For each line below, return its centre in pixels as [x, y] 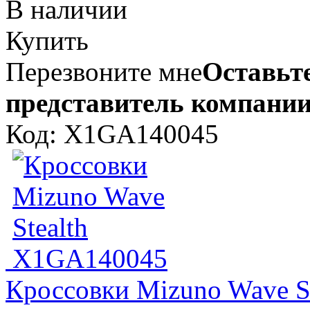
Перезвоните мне [104, 71]
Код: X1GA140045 [112, 134]
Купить [47, 40]
